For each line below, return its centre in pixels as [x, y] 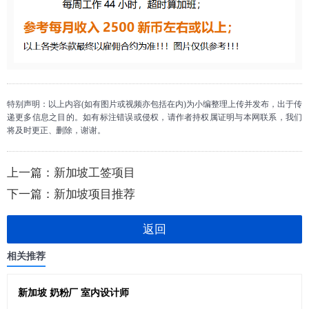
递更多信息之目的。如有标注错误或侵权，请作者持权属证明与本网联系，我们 [154, 118]
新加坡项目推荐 [94, 195]
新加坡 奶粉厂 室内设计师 [73, 293]
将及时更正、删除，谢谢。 [56, 131]
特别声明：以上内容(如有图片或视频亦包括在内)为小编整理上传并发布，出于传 [154, 104]
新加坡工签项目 [94, 173]
